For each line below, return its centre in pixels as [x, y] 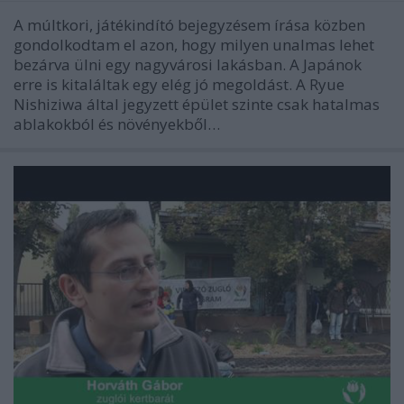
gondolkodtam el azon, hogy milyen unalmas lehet [194, 45]
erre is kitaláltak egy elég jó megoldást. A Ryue [179, 85]
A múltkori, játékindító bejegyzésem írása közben [189, 25]
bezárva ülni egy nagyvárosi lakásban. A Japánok [188, 65]
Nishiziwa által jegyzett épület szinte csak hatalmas [197, 105]
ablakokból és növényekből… [117, 124]
